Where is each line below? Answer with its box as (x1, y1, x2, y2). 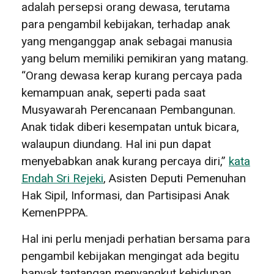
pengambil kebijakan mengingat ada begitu (21, 248, 239, 263)
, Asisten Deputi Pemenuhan (103, 171, 246, 185)
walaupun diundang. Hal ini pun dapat (21, 136, 211, 151)
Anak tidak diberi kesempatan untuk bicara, (21, 119, 239, 134)
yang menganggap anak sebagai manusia (21, 34, 232, 48)
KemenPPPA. (21, 205, 88, 220)
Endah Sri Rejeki (21, 171, 103, 185)
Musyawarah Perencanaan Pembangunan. (21, 102, 235, 117)
